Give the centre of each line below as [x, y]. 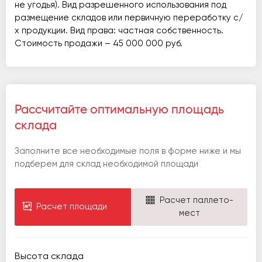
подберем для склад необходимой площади [106, 164]
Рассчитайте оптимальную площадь [119, 110]
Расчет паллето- [196, 200]
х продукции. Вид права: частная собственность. [119, 31]
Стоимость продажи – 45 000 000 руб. [99, 44]
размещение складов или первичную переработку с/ [129, 18]
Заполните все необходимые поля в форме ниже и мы [128, 151]
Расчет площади [72, 207]
